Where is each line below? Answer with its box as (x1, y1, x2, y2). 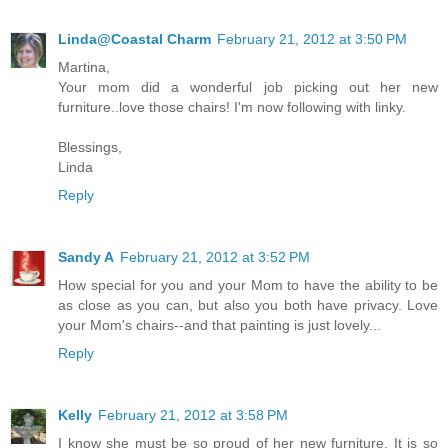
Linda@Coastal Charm (58, 31, 211, 48)
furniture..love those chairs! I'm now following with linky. (58, 99, 406, 116)
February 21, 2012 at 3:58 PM (98, 407, 288, 424)
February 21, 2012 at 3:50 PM (217, 31, 407, 48)
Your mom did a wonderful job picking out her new (58, 79, 438, 96)
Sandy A (58, 249, 114, 266)
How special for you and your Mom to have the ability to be (58, 277, 438, 294)
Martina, (58, 59, 110, 76)
